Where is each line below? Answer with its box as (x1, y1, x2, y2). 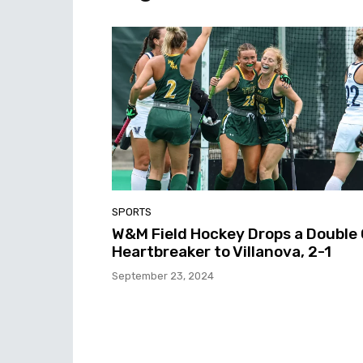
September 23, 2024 (112, 269, 214, 282)
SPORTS (112, 205, 152, 218)
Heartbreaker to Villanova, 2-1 (112, 241, 331, 261)
